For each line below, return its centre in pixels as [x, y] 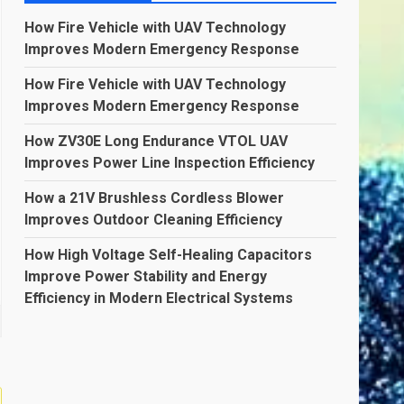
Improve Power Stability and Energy [146, 276]
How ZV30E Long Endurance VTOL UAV [156, 141]
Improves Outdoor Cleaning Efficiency [154, 220]
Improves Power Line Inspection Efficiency [170, 163]
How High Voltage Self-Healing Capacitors [169, 255]
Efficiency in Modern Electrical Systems [159, 298]
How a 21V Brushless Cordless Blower [155, 198]
